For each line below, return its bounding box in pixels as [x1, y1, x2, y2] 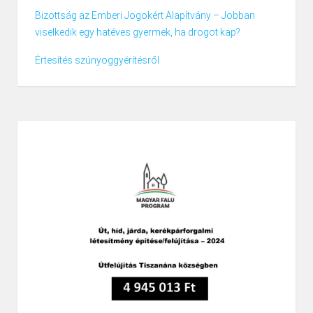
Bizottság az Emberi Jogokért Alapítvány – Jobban [35, 10, 255, 22]
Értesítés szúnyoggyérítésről [35, 54, 159, 66]
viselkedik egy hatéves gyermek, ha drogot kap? [35, 27, 240, 38]
